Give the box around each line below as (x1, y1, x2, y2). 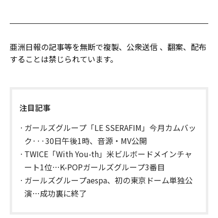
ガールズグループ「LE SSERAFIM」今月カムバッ (24, 121, 196, 133)
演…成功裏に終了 (24, 187, 87, 199)
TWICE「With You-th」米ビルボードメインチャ (24, 147, 192, 160)
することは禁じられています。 (10, 53, 118, 65)
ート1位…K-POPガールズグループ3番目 (24, 161, 165, 173)
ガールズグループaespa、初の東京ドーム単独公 (24, 174, 193, 186)
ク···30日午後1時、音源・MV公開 (24, 134, 147, 146)
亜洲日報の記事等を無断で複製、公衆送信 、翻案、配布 (10, 40, 206, 53)
